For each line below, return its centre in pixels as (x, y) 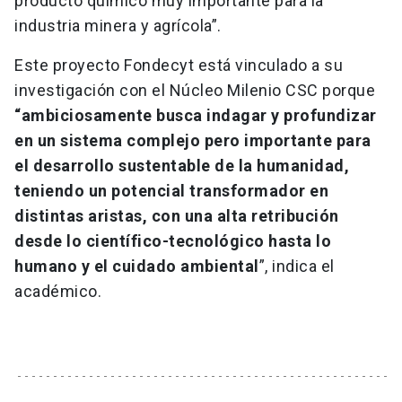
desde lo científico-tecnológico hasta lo (173, 241)
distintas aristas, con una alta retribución (177, 216)
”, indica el (297, 267)
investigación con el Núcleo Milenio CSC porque (195, 91)
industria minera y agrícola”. (118, 26)
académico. (58, 292)
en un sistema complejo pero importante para (193, 141)
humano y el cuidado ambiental (137, 267)
